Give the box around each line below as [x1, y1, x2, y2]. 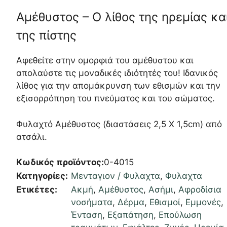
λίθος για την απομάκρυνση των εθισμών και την [16, 81, 221, 91]
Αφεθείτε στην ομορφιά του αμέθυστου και [16, 55, 194, 65]
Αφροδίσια [178, 184, 222, 195]
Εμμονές [185, 197, 221, 207]
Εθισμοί [149, 197, 181, 207]
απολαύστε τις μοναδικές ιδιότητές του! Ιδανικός [16, 68, 218, 78]
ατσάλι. [16, 131, 48, 142]
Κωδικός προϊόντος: [16, 157, 104, 167]
